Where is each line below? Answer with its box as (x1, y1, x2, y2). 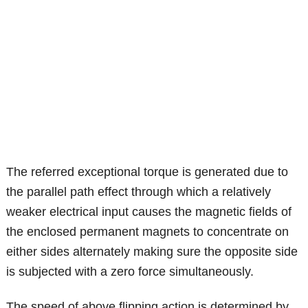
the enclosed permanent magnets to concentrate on (6, 225, 289, 239)
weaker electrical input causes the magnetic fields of (6, 205, 292, 219)
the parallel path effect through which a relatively (6, 185, 272, 199)
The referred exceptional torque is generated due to (6, 165, 289, 179)
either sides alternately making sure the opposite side (6, 245, 298, 259)
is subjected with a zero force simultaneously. (6, 265, 254, 279)
